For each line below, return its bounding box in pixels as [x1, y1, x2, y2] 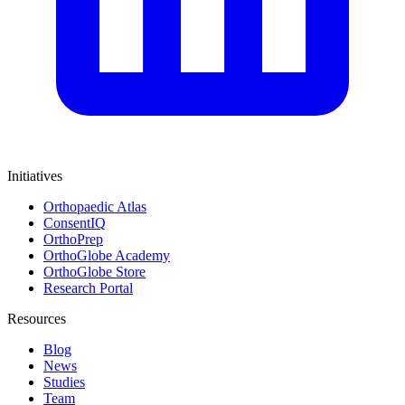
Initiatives [7, 167, 62, 184]
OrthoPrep [43, 231, 103, 247]
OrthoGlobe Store [43, 263, 146, 279]
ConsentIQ [43, 214, 106, 231]
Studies [43, 373, 85, 390]
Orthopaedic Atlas [43, 198, 146, 214]
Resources [7, 310, 66, 326]
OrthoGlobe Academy [43, 247, 170, 263]
